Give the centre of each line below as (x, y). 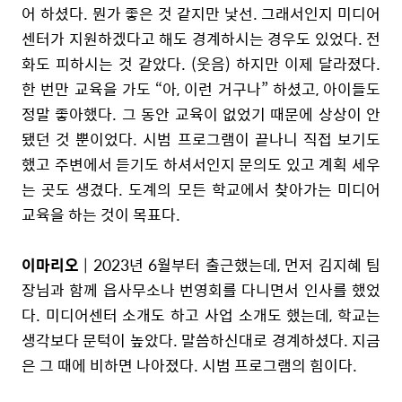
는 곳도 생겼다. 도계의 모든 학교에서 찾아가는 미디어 (201, 189)
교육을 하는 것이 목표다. (103, 214)
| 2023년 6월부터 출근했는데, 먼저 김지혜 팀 (230, 264)
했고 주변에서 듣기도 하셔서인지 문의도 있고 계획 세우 (201, 164)
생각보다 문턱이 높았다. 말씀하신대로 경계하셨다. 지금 (201, 340)
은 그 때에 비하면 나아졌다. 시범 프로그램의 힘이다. (191, 365)
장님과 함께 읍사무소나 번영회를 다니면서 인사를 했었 (201, 289)
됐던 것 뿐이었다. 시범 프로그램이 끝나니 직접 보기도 (201, 139)
